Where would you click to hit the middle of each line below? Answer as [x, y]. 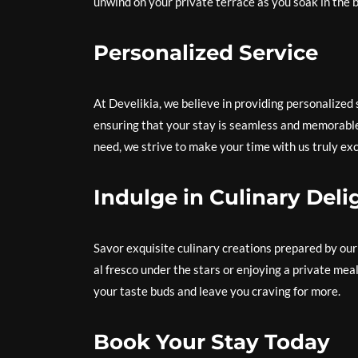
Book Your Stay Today [212, 342]
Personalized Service [206, 53]
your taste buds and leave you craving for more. [217, 291]
